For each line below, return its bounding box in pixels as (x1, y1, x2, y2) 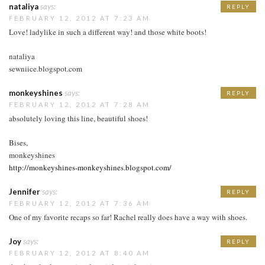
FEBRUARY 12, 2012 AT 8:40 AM (9, 249, 150, 257)
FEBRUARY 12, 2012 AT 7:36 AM (9, 199, 150, 208)
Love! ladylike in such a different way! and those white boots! (9, 27, 206, 38)
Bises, (9, 137, 28, 148)
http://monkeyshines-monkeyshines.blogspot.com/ (9, 162, 172, 173)
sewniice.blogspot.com (9, 63, 82, 75)
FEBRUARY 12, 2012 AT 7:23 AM (9, 14, 150, 22)
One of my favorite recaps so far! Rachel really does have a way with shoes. (9, 212, 247, 223)
